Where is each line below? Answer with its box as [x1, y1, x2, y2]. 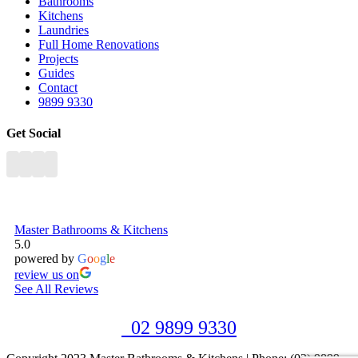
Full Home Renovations [38, 37, 159, 51]
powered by [14, 252, 78, 266]
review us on [14, 268, 79, 282]
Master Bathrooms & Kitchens [14, 223, 168, 237]
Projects [38, 51, 78, 66]
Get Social [6, 125, 61, 140]
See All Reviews [14, 282, 98, 296]
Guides [38, 66, 74, 80]
